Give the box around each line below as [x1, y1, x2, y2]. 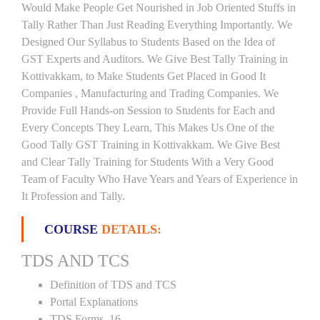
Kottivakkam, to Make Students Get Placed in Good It [21, 70, 266, 82]
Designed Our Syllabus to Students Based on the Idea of [21, 36, 275, 48]
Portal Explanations [50, 296, 138, 308]
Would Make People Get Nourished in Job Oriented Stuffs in [21, 1, 296, 14]
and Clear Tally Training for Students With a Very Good [21, 156, 274, 168]
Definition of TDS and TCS [50, 279, 176, 291]
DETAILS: [101, 222, 161, 236]
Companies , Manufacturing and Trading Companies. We [21, 87, 279, 99]
